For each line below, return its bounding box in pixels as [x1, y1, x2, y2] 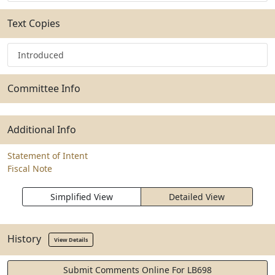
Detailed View [169, 191, 225, 203]
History [7, 231, 48, 246]
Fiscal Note [7, 163, 52, 174]
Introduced [18, 49, 64, 61]
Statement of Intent [7, 150, 88, 161]
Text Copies [7, 17, 60, 30]
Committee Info [7, 82, 80, 95]
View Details [54, 236, 88, 244]
